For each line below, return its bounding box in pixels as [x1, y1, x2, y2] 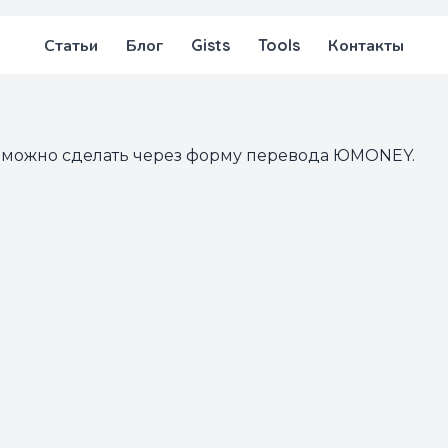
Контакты [328, 35, 404, 55]
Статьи [44, 35, 98, 55]
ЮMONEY [333, 146, 412, 165]
